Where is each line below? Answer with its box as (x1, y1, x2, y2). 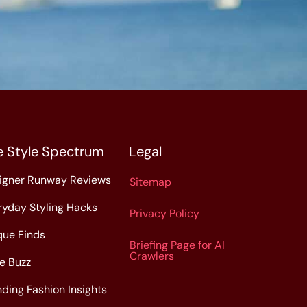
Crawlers (129, 249, 174, 263)
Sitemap (129, 175, 171, 189)
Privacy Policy (129, 206, 199, 221)
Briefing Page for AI (129, 238, 225, 252)
